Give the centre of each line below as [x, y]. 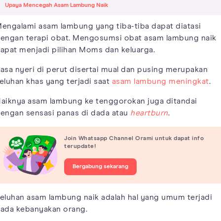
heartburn [149, 113]
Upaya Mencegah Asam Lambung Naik [56, 5]
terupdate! [80, 147]
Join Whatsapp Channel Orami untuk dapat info [134, 139]
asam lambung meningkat [160, 81]
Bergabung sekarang [100, 167]
